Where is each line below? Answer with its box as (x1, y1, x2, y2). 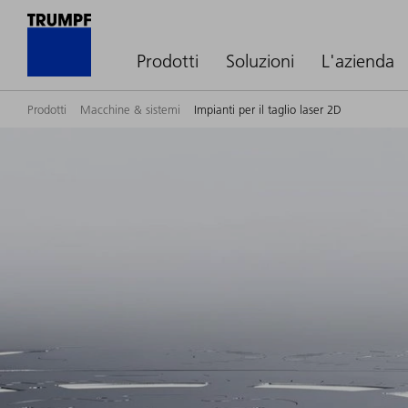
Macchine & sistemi (80, 102, 180, 117)
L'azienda (321, 50, 394, 72)
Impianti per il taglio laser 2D (194, 102, 342, 117)
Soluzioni (226, 50, 294, 72)
